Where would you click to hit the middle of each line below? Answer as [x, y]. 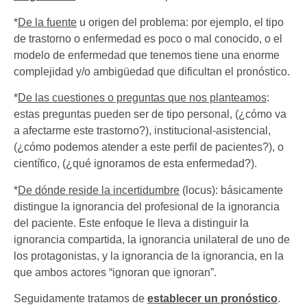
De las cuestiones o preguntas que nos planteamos [142, 98]
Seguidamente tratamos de [81, 299]
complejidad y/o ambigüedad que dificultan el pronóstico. [152, 71]
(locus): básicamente [231, 190]
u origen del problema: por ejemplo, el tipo [180, 22]
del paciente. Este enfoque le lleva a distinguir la [131, 223]
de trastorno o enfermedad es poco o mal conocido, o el [148, 38]
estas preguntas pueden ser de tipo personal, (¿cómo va [150, 114]
